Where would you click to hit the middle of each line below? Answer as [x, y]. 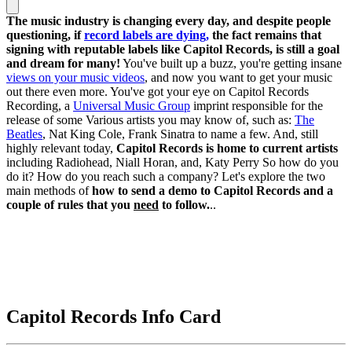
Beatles [24, 134]
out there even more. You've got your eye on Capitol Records [158, 91]
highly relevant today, [61, 148]
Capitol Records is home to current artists [227, 148]
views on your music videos [75, 77]
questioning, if [45, 35]
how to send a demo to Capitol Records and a [211, 190]
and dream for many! [63, 63]
